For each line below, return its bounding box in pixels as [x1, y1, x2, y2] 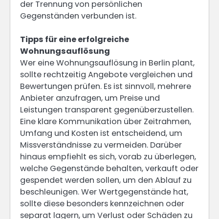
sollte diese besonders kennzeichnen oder [20, 198, 184, 210]
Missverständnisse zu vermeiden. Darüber [20, 139, 182, 151]
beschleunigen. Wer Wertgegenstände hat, [20, 186, 188, 198]
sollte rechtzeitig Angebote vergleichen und [20, 69, 193, 81]
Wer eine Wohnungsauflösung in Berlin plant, [20, 57, 195, 69]
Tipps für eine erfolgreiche [20, 34, 129, 45]
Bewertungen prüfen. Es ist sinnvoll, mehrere [20, 81, 191, 92]
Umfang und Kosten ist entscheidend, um [20, 128, 182, 139]
